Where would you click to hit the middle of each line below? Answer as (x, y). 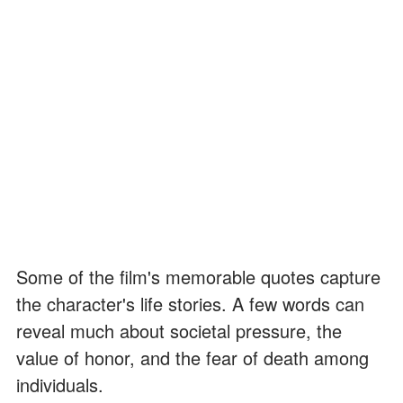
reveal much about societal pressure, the (179, 330)
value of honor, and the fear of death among (193, 357)
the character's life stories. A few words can (190, 303)
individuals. (60, 384)
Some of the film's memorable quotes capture (198, 276)
